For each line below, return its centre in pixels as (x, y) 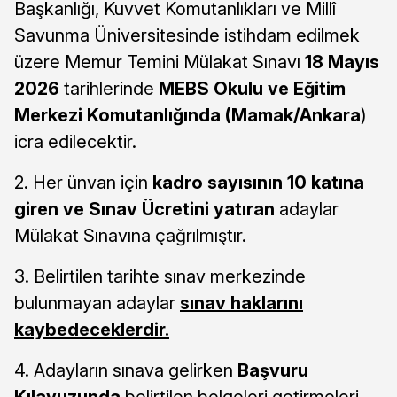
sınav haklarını (241, 303)
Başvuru (273, 370)
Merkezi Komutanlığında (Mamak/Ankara (187, 115)
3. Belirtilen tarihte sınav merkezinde (160, 276)
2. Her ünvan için (83, 182)
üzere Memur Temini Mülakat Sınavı (160, 62)
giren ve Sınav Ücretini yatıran (144, 209)
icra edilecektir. (75, 141)
